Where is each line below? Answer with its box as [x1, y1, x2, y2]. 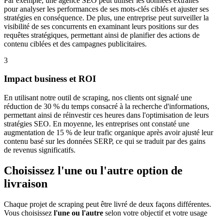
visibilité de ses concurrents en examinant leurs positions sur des [4, 22, 199, 31]
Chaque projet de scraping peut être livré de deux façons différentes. [4, 200, 211, 208]
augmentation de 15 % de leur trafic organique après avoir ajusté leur [4, 128, 213, 137]
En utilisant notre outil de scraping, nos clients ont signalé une [4, 93, 192, 102]
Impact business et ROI [4, 74, 96, 84]
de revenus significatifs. [4, 145, 76, 154]
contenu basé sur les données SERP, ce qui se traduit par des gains [4, 137, 205, 145]
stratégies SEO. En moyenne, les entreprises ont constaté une [4, 119, 189, 128]
